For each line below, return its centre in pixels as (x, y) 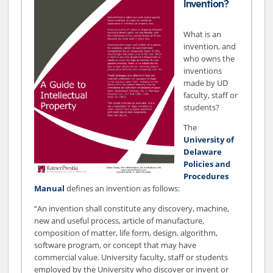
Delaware (203, 151)
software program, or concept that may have (115, 245)
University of (209, 139)
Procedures (206, 176)
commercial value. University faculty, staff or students (131, 257)
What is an (203, 34)
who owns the (209, 58)
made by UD (206, 83)
